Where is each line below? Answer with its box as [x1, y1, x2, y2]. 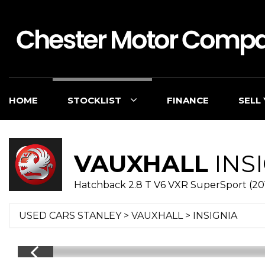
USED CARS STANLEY [19, 210, 121, 221]
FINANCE [167, 95, 209, 106]
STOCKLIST [67, 95, 121, 106]
